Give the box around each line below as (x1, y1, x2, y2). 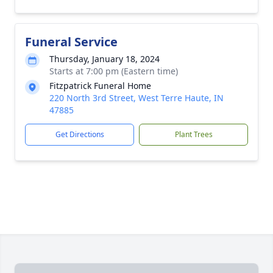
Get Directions (55, 129, 104, 140)
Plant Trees (174, 129, 213, 140)
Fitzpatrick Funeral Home (49, 80, 151, 92)
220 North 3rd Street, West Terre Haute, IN (49, 92, 224, 104)
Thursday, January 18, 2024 (49, 53, 160, 65)
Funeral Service (25, 34, 118, 51)
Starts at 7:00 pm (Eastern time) (49, 65, 178, 77)
